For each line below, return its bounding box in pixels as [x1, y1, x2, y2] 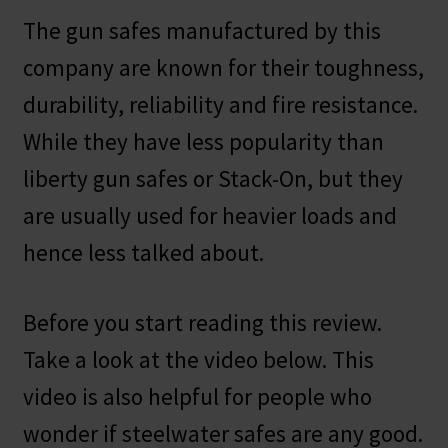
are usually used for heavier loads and [22, 201, 397, 231]
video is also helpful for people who [22, 381, 372, 411]
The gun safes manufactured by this [22, 16, 381, 46]
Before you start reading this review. [22, 307, 382, 337]
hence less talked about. [22, 238, 264, 268]
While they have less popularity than [22, 127, 384, 157]
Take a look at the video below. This [22, 344, 374, 374]
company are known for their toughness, [22, 53, 424, 83]
